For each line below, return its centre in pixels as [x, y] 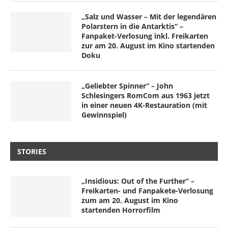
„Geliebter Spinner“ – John [127, 85]
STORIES [32, 151]
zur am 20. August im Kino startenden [148, 45]
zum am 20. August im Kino [130, 200]
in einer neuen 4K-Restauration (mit [144, 105]
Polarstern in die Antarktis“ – [132, 26]
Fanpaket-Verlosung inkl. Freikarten [145, 36]
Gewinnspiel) [104, 115]
